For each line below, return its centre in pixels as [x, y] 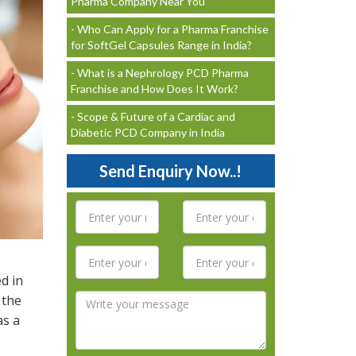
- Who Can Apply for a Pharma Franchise [169, 29]
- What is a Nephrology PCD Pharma [159, 73]
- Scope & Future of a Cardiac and [153, 116]
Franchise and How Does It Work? [154, 89]
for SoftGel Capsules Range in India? [161, 45]
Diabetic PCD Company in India [147, 132]
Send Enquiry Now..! [171, 171]
